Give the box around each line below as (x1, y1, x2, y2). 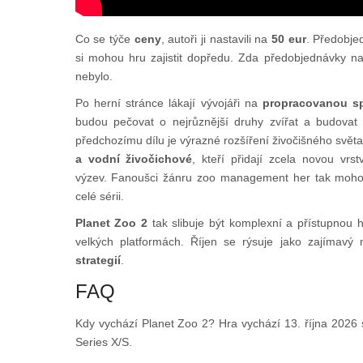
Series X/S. (75, 335, 132, 349)
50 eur (271, 32, 306, 46)
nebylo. (75, 70, 113, 83)
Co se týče (75, 32, 135, 46)
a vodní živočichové (75, 152, 193, 166)
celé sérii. (75, 190, 124, 203)
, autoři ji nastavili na (160, 32, 271, 46)
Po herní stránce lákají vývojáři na (75, 96, 263, 110)
